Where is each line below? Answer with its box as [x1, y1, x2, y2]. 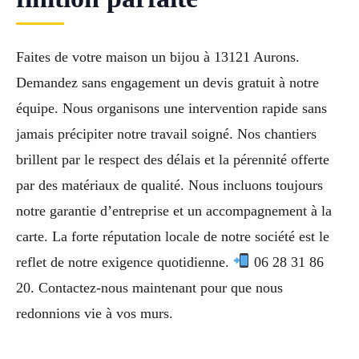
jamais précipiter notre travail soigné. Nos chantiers [16, 125, 317, 142]
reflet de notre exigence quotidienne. [16, 253, 233, 270]
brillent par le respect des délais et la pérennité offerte [16, 151, 329, 167]
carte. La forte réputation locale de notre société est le [16, 228, 329, 244]
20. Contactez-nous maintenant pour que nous [16, 279, 283, 296]
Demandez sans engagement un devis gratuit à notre [16, 74, 319, 91]
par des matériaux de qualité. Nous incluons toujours [16, 176, 323, 193]
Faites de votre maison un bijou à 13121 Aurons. [16, 48, 300, 65]
